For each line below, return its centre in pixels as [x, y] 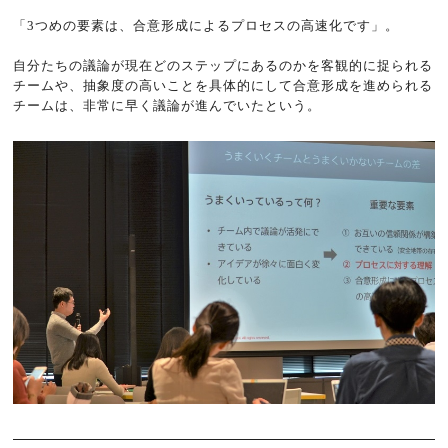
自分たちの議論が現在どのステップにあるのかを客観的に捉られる [223, 65]
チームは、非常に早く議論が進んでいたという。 [167, 105]
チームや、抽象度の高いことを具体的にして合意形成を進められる [223, 85]
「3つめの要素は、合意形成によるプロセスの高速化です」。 [206, 25]
